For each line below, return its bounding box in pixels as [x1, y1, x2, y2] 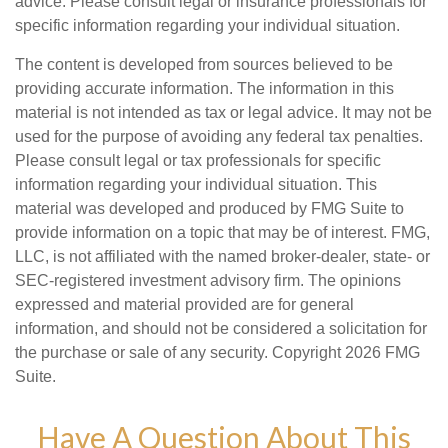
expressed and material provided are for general [15, 296, 354, 313]
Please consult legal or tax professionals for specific [15, 152, 381, 169]
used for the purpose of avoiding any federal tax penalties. [15, 128, 423, 145]
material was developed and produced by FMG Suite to [15, 200, 404, 217]
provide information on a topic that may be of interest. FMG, [15, 224, 430, 241]
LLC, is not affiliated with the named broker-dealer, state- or [15, 248, 430, 265]
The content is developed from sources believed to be [15, 56, 393, 73]
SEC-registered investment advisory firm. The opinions [15, 272, 401, 289]
